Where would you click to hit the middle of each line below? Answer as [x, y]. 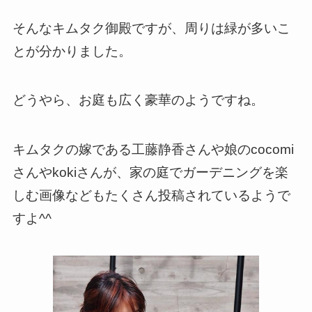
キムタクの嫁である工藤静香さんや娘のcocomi [153, 149]
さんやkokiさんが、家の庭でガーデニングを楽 [150, 172]
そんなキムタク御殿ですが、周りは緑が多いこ [151, 28]
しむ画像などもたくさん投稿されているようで [151, 195]
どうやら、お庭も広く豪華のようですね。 [138, 100]
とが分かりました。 [72, 51]
